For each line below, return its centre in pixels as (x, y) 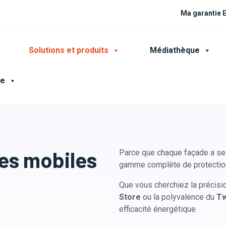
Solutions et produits (69, 50)
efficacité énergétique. (158, 209)
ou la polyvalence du (180, 197)
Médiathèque (175, 50)
